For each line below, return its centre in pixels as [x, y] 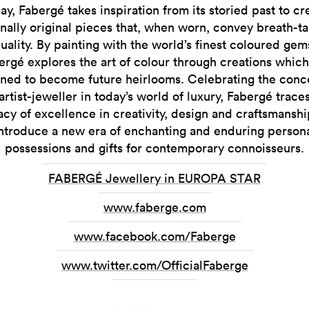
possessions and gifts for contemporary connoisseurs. [154, 148]
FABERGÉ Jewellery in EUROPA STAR [154, 178]
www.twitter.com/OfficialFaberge [154, 265]
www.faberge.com [154, 207]
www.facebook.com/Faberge [154, 236]
